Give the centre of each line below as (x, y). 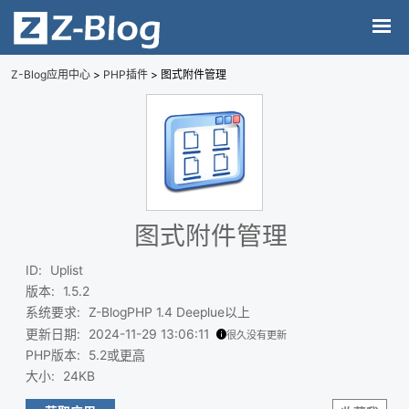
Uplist (66, 270)
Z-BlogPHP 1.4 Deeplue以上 (169, 313)
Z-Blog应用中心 (51, 74)
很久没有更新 (256, 335)
